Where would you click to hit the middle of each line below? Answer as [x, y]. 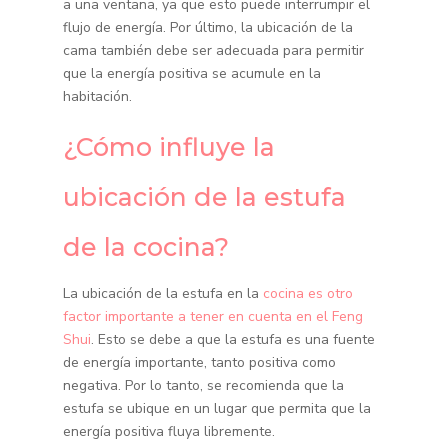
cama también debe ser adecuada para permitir [213, 51]
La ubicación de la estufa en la [162, 294]
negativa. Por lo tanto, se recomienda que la [203, 386]
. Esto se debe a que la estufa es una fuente [232, 340]
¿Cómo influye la [168, 147]
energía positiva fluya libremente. [168, 432]
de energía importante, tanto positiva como [199, 363]
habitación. [97, 97]
